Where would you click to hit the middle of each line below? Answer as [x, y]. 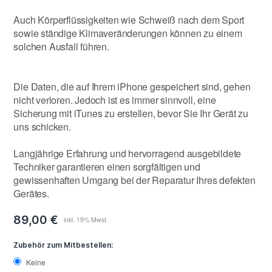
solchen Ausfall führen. [61, 46]
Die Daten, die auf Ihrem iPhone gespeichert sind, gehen [132, 86]
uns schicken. [42, 126]
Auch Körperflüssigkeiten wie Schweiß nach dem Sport [129, 19]
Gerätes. [31, 193]
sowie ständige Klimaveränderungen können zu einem [128, 33]
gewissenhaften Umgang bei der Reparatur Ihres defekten [134, 180]
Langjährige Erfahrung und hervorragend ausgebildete [127, 153]
